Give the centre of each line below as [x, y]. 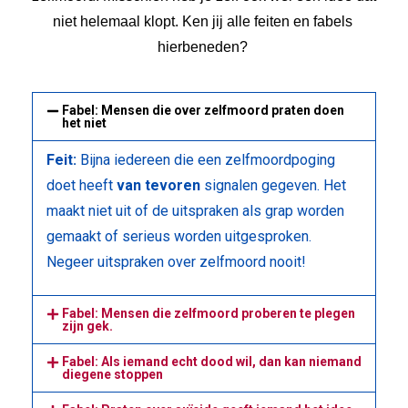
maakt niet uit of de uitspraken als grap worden [195, 211]
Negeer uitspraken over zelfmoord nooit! [176, 262]
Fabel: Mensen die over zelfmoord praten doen [203, 110]
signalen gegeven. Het [273, 185]
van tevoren [158, 185]
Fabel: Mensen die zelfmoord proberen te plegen [208, 313]
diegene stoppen [112, 374]
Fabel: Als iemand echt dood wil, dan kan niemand [211, 362]
